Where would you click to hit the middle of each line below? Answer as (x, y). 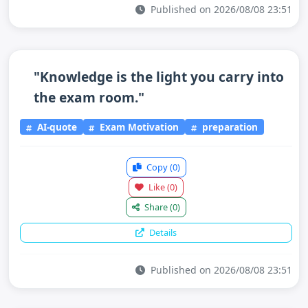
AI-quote (55, 126)
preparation (229, 126)
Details (162, 232)
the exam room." (89, 97)
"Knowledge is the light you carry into (159, 77)
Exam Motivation (138, 126)
